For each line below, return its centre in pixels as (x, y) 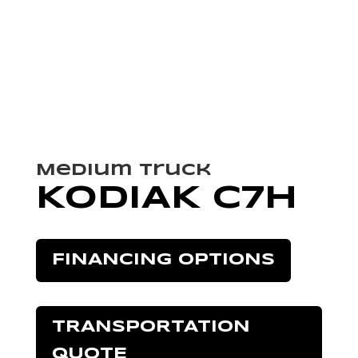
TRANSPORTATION (151, 327)
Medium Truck (123, 170)
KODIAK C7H (166, 199)
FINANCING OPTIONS (163, 260)
